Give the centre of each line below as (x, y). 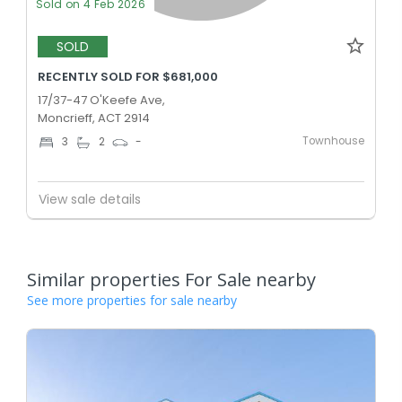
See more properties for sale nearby (132, 300)
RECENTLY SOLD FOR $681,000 (128, 76)
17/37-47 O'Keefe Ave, (101, 100)
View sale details (90, 200)
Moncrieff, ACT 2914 (94, 118)
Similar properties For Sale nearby (171, 279)
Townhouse (333, 140)
